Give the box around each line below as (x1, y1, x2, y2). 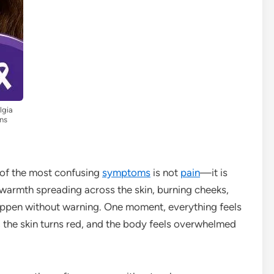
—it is (200, 166, 228, 179)
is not (150, 166, 180, 179)
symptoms (102, 166, 150, 179)
